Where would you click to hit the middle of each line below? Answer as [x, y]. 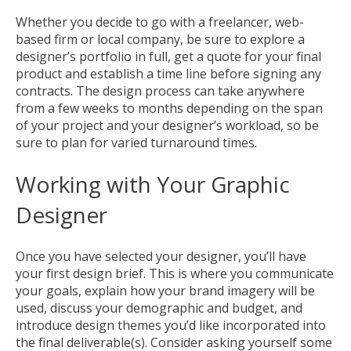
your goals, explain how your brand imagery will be [165, 291]
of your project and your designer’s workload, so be [167, 126]
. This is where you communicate [239, 274]
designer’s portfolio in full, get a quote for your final [168, 57]
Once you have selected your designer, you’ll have [161, 257]
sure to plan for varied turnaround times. [136, 143]
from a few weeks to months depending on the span [169, 109]
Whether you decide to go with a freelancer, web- [160, 22]
